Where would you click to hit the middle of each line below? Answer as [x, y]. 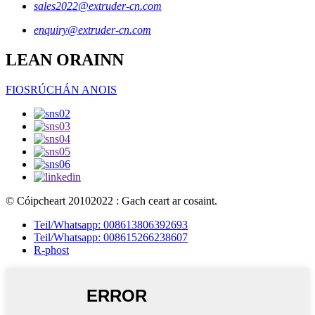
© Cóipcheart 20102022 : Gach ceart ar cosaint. [111, 201]
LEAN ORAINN [65, 60]
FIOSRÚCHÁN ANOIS [61, 90]
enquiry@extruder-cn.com [92, 30]
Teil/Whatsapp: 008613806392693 [111, 225]
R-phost [51, 250]
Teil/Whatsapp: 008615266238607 [111, 238]
